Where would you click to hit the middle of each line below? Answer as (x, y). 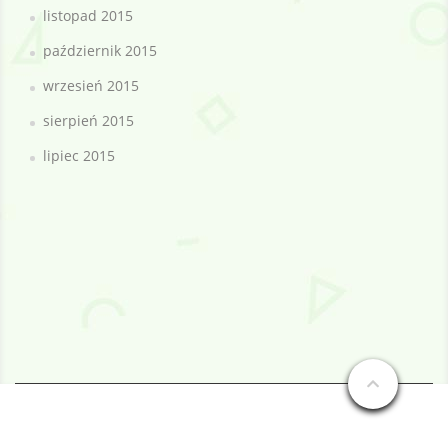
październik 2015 (100, 50)
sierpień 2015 (88, 120)
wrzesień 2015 (91, 85)
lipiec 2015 (79, 155)
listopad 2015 (88, 15)
